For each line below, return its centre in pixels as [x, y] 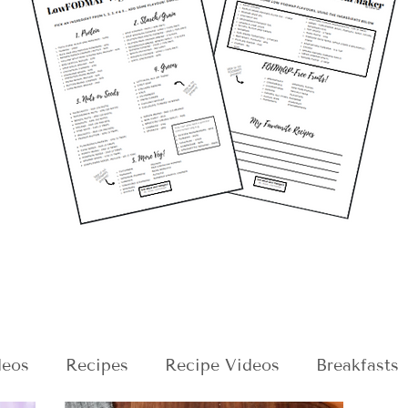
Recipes [97, 365]
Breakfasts [357, 365]
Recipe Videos [222, 365]
